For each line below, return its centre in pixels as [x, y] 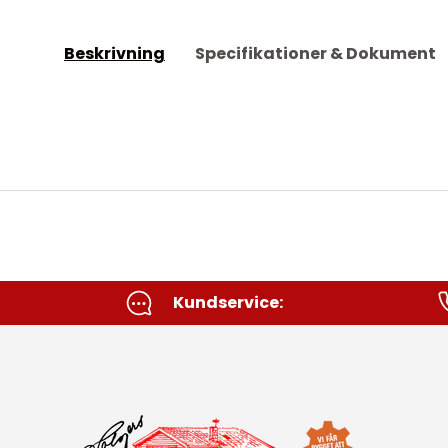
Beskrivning [114, 54]
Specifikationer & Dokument [315, 54]
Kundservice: [228, 302]
